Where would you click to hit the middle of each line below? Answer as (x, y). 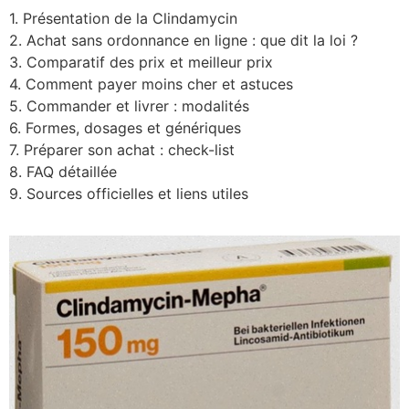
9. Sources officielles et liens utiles (129, 193)
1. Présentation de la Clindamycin (123, 18)
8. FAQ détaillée (63, 171)
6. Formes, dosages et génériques (125, 127)
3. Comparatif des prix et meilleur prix (141, 62)
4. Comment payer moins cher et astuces (151, 84)
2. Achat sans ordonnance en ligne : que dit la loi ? (184, 40)
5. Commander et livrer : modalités (129, 105)
